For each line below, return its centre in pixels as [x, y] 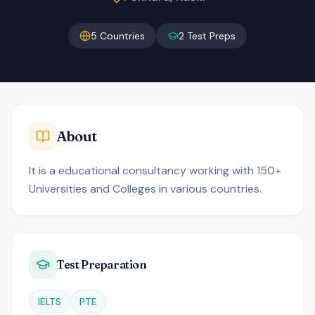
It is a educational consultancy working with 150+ [155, 171]
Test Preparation [102, 264]
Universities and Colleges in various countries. [145, 189]
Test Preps [210, 36]
